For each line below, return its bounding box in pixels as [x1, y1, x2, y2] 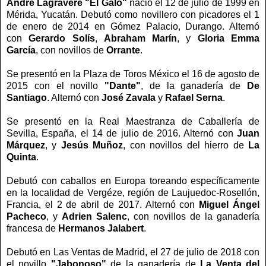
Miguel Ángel [199, 199, 260, 210]
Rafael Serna [165, 92, 223, 103]
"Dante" [104, 80, 141, 91]
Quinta [7, 151, 36, 162]
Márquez [7, 140, 45, 150]
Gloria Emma [197, 33, 260, 43]
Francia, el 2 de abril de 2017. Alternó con [7, 199, 199, 210]
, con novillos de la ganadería [127, 211, 259, 221]
